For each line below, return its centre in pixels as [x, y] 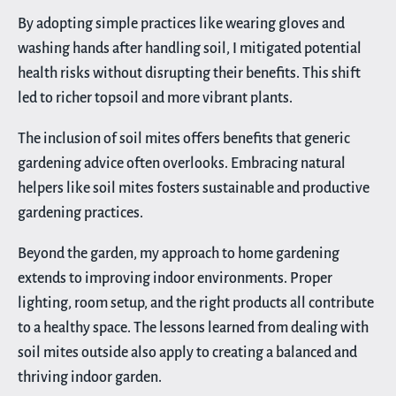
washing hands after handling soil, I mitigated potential [190, 48]
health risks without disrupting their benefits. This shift [189, 73]
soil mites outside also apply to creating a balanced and [187, 352]
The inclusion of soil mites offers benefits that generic [184, 138]
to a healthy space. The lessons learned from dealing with [193, 327]
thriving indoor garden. [90, 377]
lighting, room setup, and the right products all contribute [196, 303]
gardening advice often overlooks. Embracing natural [182, 163]
